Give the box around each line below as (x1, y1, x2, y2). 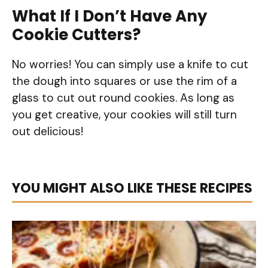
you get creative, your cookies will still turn (12, 106, 237, 122)
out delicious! (12, 123, 83, 139)
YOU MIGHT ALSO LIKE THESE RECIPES (12, 179, 252, 198)
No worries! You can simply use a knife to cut (12, 56, 248, 72)
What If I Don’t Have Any (12, 5, 207, 27)
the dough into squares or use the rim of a (12, 73, 237, 89)
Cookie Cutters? (12, 23, 141, 45)
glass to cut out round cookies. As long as (12, 90, 234, 105)
